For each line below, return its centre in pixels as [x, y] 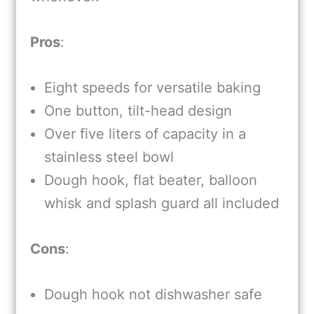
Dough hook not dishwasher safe [153, 295]
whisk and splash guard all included [162, 203]
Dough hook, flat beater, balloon [151, 180]
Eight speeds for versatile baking [152, 87]
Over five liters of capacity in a [145, 134]
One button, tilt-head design [138, 110]
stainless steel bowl [109, 157]
